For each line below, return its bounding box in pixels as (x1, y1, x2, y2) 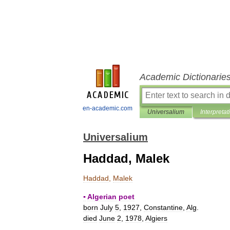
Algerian (87, 193, 117, 201)
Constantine (144, 203, 183, 212)
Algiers (145, 214, 167, 222)
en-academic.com (83, 105, 132, 112)
